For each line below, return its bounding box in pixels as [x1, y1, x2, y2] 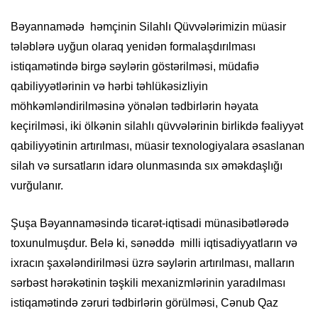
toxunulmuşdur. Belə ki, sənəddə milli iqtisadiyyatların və [11, 237, 297, 250]
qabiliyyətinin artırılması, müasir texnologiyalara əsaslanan [11, 140, 305, 153]
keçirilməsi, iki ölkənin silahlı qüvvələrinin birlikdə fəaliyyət [11, 120, 303, 133]
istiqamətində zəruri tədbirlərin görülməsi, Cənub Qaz [11, 297, 278, 309]
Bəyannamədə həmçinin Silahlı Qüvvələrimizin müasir [11, 21, 286, 33]
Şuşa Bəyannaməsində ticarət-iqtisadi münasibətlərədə [11, 217, 289, 230]
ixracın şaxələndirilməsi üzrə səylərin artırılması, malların [11, 257, 295, 270]
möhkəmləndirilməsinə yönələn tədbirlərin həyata [11, 100, 258, 113]
